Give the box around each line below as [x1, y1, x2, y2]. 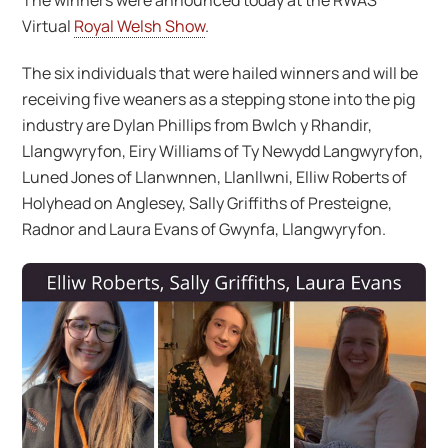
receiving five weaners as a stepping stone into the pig [22, 87, 416, 110]
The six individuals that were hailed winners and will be [22, 61, 419, 84]
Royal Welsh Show [74, 15, 206, 37]
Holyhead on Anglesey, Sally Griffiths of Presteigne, [22, 191, 393, 214]
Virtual [22, 15, 75, 37]
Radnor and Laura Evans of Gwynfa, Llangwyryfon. [22, 217, 387, 240]
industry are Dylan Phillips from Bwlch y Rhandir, [22, 113, 373, 136]
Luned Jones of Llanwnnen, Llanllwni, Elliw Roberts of [22, 165, 408, 188]
